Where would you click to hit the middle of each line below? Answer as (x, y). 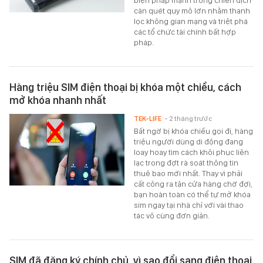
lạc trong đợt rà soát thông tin (186, 163)
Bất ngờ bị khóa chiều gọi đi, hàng (194, 131)
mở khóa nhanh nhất (58, 100)
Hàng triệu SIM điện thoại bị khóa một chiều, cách (125, 87)
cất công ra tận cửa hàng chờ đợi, (193, 184)
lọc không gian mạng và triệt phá (191, 21)
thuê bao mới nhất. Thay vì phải (188, 173)
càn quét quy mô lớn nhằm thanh (192, 11)
